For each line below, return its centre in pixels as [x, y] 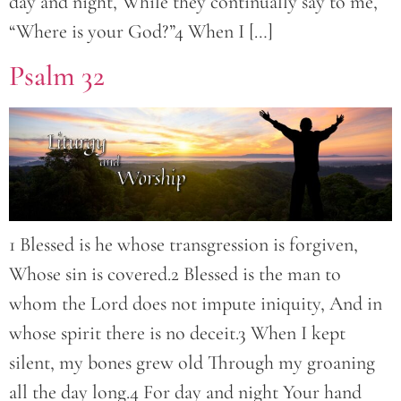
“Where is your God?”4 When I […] [141, 31]
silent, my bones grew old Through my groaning [192, 362]
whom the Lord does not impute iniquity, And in [196, 303]
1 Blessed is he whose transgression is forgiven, [183, 244]
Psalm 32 [57, 75]
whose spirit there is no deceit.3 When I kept [177, 333]
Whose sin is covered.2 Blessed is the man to [175, 273]
